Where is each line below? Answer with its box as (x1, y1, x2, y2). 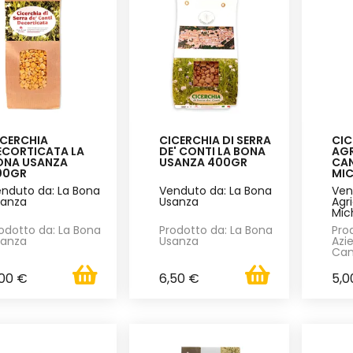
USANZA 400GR (159, 154, 248, 170)
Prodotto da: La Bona (159, 221, 273, 238)
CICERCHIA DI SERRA (159, 132, 272, 148)
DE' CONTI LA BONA (159, 143, 266, 159)
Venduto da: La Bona (159, 182, 273, 199)
